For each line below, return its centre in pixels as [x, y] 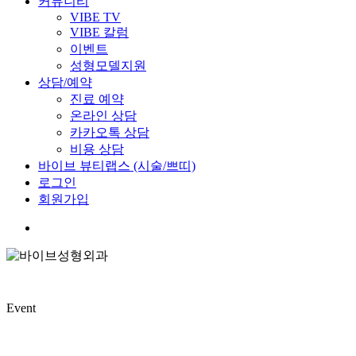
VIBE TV [95, 17]
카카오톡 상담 [110, 132]
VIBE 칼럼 [99, 32]
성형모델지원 [108, 66]
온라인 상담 [103, 116]
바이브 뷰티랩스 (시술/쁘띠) [117, 166]
